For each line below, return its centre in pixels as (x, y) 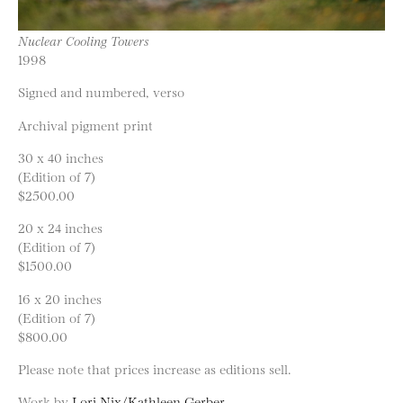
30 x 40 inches (61, 157)
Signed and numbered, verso (101, 92)
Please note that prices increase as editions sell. (154, 369)
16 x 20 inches (60, 298)
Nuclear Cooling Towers (84, 40)
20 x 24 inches (60, 228)
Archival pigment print (85, 124)
